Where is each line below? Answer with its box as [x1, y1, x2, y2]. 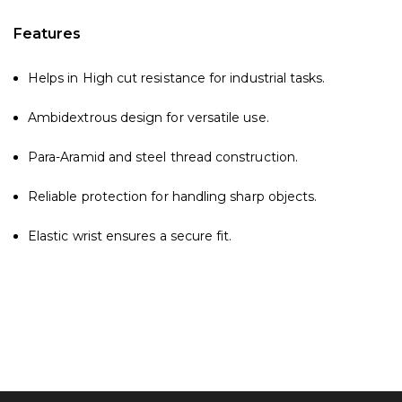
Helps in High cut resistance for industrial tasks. [28, 70, 326, 87]
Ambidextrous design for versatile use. [28, 109, 269, 127]
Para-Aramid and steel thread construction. [28, 149, 298, 166]
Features [13, 25, 82, 43]
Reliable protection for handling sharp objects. [28, 188, 318, 205]
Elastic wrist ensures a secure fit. [28, 228, 232, 245]
